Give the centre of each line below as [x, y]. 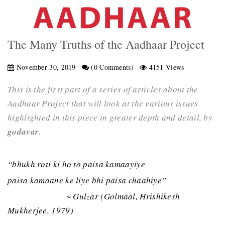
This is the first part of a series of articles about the [103, 89]
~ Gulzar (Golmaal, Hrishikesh [94, 196]
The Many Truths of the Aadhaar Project [106, 44]
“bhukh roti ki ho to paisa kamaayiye [76, 164]
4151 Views [165, 67]
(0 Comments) [111, 67]
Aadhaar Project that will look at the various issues [103, 103]
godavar [23, 132]
